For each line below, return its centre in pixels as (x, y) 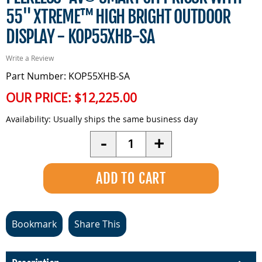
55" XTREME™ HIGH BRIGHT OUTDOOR (118, 16)
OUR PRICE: (40, 97)
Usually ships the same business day (124, 119)
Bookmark (34, 224)
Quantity (135, 137)
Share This (97, 224)
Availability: (28, 119)
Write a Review (30, 58)
